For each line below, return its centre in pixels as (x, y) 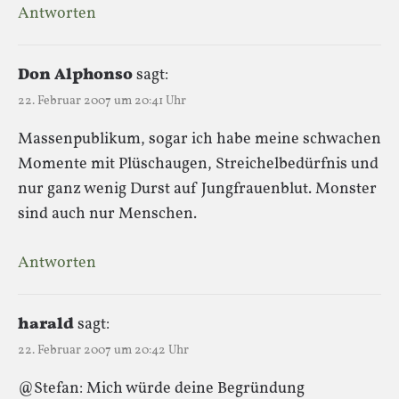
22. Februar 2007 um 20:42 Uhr (103, 350)
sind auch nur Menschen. (107, 214)
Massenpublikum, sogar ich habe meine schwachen (199, 139)
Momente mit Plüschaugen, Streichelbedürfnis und (198, 164)
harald (46, 324)
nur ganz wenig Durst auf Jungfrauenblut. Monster (197, 189)
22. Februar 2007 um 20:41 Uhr (102, 101)
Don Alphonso (75, 75)
